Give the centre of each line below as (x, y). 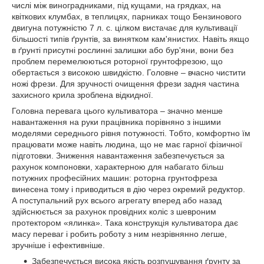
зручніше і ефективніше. (58, 245)
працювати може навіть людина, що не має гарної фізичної (127, 144)
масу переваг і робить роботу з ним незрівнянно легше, (119, 234)
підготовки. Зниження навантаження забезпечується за (118, 155)
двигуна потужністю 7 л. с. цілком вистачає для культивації (125, 27)
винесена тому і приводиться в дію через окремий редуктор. (128, 189)
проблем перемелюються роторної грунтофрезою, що (117, 61)
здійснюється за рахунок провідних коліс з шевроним (114, 211)
